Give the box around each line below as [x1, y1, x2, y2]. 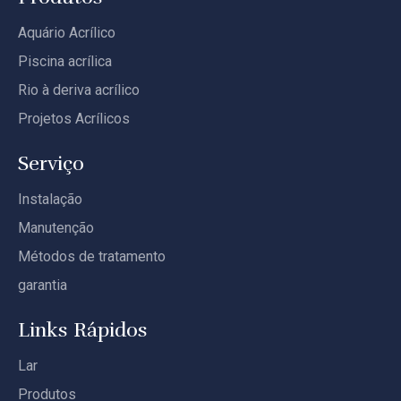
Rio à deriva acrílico [18, 81, 140, 98]
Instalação [18, 190, 82, 208]
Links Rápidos [18, 317, 148, 342]
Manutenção [18, 218, 94, 236]
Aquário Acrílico [18, 23, 115, 41]
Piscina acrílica [18, 52, 112, 70]
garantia [18, 276, 67, 294]
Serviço [18, 150, 84, 175]
